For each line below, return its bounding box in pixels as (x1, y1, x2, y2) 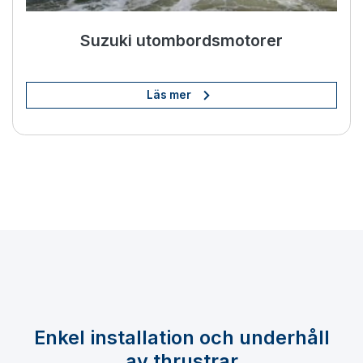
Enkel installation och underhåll (33, 325, 330, 349)
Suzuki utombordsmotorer (80, 30, 283, 50)
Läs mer (146, 88, 191, 102)
